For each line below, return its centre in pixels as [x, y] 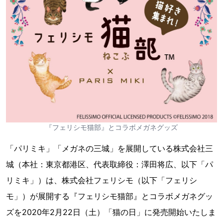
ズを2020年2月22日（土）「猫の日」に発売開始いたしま [111, 212]
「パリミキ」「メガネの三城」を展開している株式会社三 [110, 148]
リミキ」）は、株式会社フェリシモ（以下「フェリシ [102, 180]
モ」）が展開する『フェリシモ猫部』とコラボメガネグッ [110, 196]
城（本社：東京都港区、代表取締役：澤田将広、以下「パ [110, 164]
